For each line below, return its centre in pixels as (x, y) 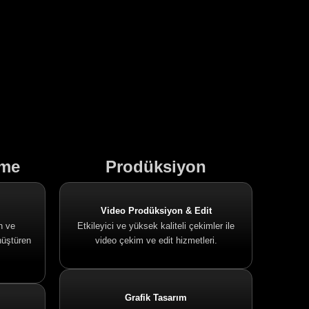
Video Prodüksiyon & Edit (156, 211)
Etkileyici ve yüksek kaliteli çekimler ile (156, 226)
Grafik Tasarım (156, 298)
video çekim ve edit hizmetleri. (156, 240)
